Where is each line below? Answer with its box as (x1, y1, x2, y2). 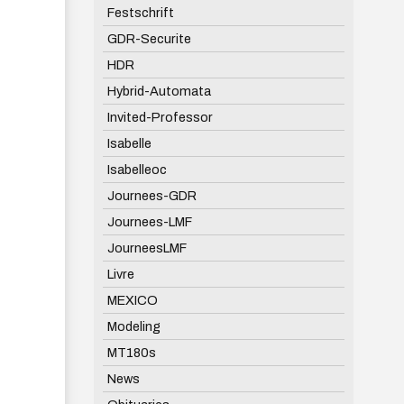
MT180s (106, 344, 156, 360)
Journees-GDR (106, 188, 197, 203)
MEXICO (106, 292, 158, 308)
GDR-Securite (106, 32, 191, 47)
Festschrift (106, 5, 174, 21)
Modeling (106, 318, 161, 334)
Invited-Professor (106, 109, 213, 124)
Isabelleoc (106, 161, 167, 177)
